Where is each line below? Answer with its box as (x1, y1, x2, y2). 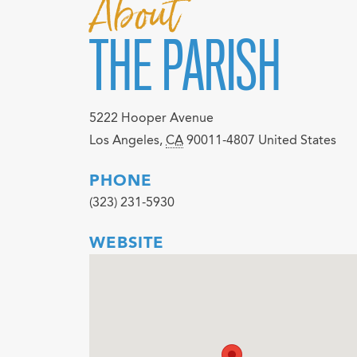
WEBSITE (89, 236, 164, 252)
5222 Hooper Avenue (89, 112, 214, 125)
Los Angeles (89, 135, 159, 147)
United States (258, 135, 336, 147)
